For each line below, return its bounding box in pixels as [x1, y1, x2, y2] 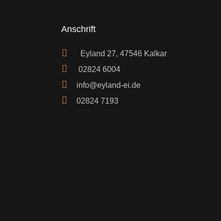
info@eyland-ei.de [76, 81, 141, 89]
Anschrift [61, 24, 96, 34]
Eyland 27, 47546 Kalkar [74, 49, 167, 58]
